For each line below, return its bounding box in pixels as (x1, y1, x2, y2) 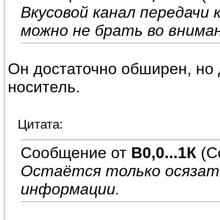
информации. (21, 180, 120, 198)
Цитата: (18, 117, 63, 132)
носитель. (8, 78, 80, 96)
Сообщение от (21, 143, 131, 162)
